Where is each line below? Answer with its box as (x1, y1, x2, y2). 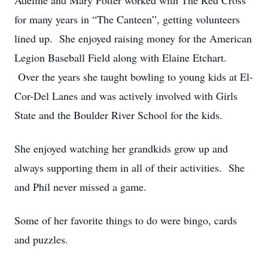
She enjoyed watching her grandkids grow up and (14, 141, 228, 156)
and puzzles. (14, 232, 68, 246)
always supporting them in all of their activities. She (14, 160, 245, 175)
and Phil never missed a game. (14, 179, 147, 194)
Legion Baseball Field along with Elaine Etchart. (14, 50, 227, 65)
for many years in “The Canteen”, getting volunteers (14, 12, 240, 26)
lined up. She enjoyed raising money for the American (14, 31, 252, 45)
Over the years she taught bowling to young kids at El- (14, 69, 253, 84)
